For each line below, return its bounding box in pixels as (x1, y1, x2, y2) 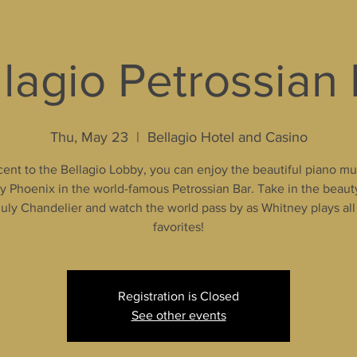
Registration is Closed (118, 289, 239, 303)
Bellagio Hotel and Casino (147, 129, 308, 145)
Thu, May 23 (49, 129, 128, 145)
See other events (131, 308, 226, 322)
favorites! (153, 220, 204, 233)
